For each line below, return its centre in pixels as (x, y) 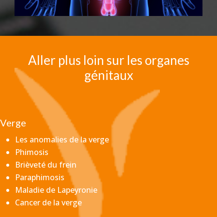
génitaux (108, 75)
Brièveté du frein (46, 165)
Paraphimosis (40, 178)
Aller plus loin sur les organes (108, 60)
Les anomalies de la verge (62, 140)
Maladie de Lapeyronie (56, 190)
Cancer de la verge (48, 203)
